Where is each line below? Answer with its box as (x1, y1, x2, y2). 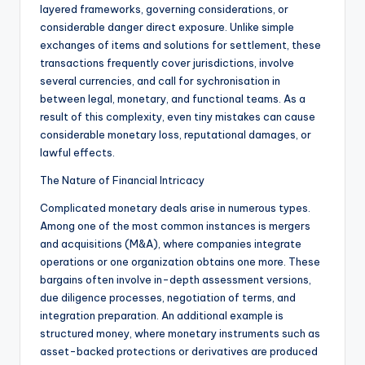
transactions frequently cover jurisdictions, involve (40, 56, 294, 70)
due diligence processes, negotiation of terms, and (40, 291, 296, 305)
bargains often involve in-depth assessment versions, (40, 273, 311, 287)
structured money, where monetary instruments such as (40, 327, 320, 341)
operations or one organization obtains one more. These (40, 255, 320, 269)
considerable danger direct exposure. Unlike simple (40, 20, 294, 34)
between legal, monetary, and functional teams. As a (40, 92, 306, 106)
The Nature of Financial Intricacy (40, 174, 204, 187)
